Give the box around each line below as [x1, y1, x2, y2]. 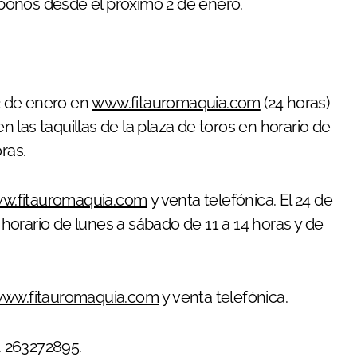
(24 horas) [260, 93, 330, 112]
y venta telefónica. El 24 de [147, 190, 333, 210]
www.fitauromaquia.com [92, 93, 261, 112]
